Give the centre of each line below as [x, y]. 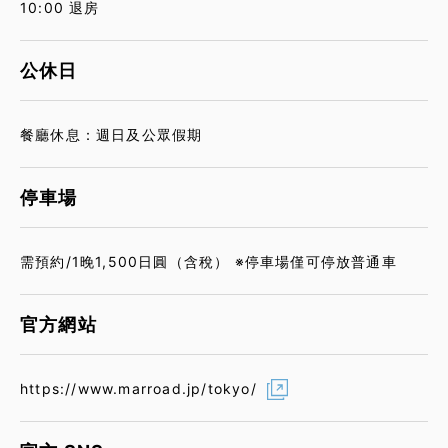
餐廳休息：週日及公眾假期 [111, 134]
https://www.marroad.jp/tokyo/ [138, 388]
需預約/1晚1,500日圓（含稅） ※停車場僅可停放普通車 [208, 261]
